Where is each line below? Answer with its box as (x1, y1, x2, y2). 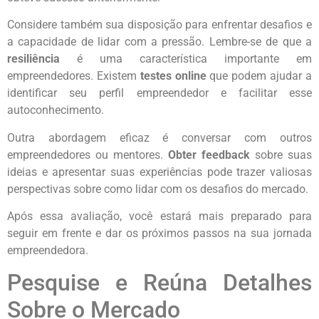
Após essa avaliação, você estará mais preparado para (7, 209, 312, 224)
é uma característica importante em (60, 52, 312, 66)
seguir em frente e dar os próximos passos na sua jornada (7, 226, 312, 241)
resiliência (7, 52, 60, 66)
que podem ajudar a (206, 69, 313, 83)
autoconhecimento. (7, 103, 104, 117)
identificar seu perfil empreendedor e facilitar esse (7, 86, 312, 100)
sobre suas (250, 147, 312, 162)
